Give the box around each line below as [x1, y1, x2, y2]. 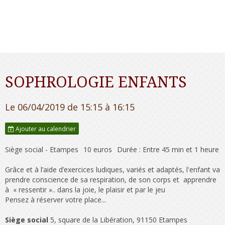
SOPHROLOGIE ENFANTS [5, 73, 187, 91]
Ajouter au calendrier [14, 124, 76, 133]
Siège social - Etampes [5, 144, 78, 154]
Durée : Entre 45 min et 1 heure [117, 144, 219, 154]
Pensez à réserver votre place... [5, 194, 106, 204]
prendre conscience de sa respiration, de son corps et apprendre [5, 174, 216, 184]
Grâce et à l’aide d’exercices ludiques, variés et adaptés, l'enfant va [5, 164, 220, 174]
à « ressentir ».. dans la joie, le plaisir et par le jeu [5, 184, 165, 194]
